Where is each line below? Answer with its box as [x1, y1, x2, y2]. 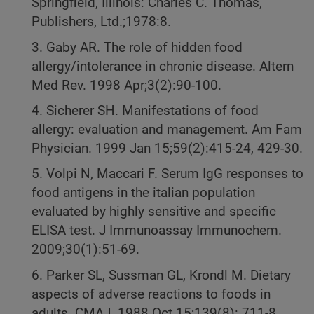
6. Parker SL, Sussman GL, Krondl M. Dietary [32, 267, 291, 283]
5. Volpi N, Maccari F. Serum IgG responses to [32, 166, 303, 182]
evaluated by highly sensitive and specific [32, 204, 276, 220]
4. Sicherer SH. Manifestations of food [32, 102, 259, 118]
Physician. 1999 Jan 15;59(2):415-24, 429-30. [32, 140, 303, 156]
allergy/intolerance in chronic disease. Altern [32, 58, 294, 74]
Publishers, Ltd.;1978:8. [32, 14, 171, 30]
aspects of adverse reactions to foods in [32, 286, 271, 302]
